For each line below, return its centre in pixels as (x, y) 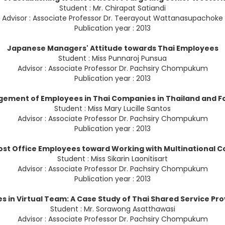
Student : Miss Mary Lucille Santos (113, 109)
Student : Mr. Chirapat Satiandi (113, 8)
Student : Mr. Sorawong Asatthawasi (113, 209)
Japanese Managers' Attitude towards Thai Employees (113, 48)
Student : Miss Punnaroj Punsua (113, 59)
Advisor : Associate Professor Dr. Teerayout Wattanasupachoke (113, 18)
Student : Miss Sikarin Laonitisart (113, 159)
